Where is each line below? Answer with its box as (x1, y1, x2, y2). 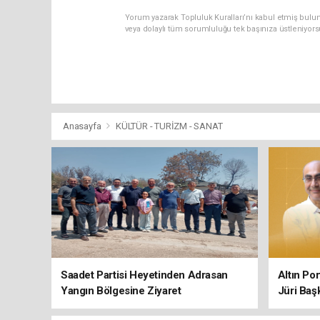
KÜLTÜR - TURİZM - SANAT (115, 120, 223, 131)
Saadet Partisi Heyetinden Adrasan (61, 268, 228, 281)
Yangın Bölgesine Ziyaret (61, 284, 181, 297)
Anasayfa (63, 120, 104, 131)
